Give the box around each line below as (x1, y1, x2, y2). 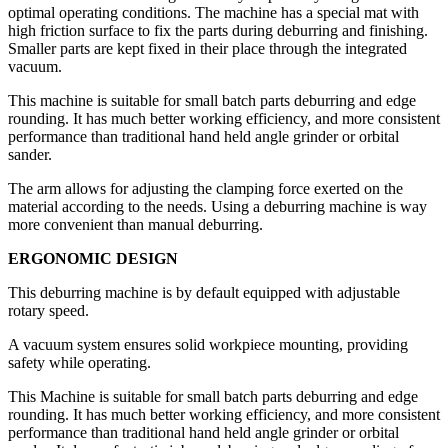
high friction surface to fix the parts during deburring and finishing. (8, 22, 428, 40)
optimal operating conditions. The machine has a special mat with (8, 4, 419, 22)
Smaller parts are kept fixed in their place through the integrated (8, 40, 407, 58)
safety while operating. (8, 354, 151, 372)
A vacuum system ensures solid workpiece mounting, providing (8, 336, 408, 354)
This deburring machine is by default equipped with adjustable (8, 284, 400, 302)
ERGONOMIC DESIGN (8, 250, 178, 268)
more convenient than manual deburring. (8, 216, 263, 234)
